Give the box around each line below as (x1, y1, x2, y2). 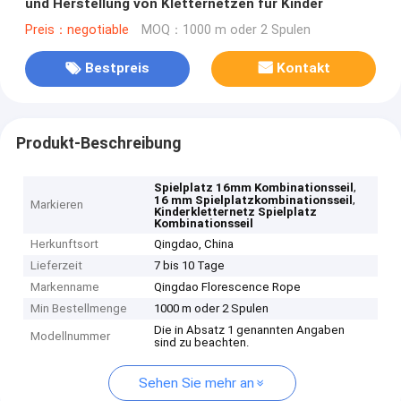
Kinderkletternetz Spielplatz (154, 205, 318, 219)
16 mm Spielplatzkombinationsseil (154, 193, 354, 208)
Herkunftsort (30, 237, 99, 252)
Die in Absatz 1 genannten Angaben (154, 323, 346, 337)
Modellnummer (30, 329, 111, 344)
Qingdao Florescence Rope (154, 280, 302, 294)
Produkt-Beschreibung (15, 133, 181, 152)
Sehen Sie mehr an (139, 375, 254, 392)
